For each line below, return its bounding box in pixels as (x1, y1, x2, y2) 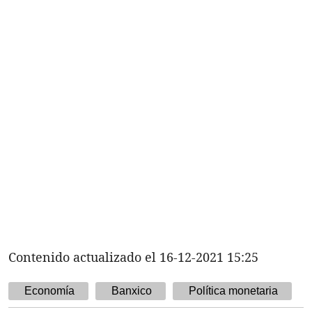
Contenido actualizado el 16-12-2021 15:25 (8, 248, 258, 265)
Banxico (111, 284, 152, 297)
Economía (24, 284, 75, 297)
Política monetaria (189, 284, 278, 297)
